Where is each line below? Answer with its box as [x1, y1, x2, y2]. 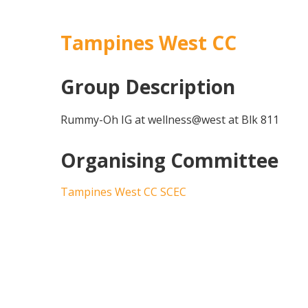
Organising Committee [60, 147, 279, 173]
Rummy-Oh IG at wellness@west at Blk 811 [60, 112, 280, 127]
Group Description [60, 74, 236, 100]
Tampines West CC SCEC [60, 184, 187, 199]
